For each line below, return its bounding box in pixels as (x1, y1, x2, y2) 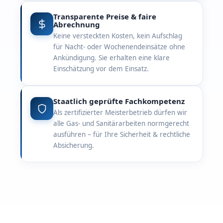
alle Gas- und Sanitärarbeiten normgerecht (53, 119, 189, 128)
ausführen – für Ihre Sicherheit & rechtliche (53, 130, 190, 139)
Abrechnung (53, 19, 100, 29)
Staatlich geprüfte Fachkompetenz (53, 96, 185, 106)
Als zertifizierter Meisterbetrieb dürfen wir (53, 108, 187, 117)
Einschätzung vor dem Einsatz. (53, 64, 149, 73)
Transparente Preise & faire (53, 11, 156, 21)
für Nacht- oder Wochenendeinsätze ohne (53, 42, 185, 51)
